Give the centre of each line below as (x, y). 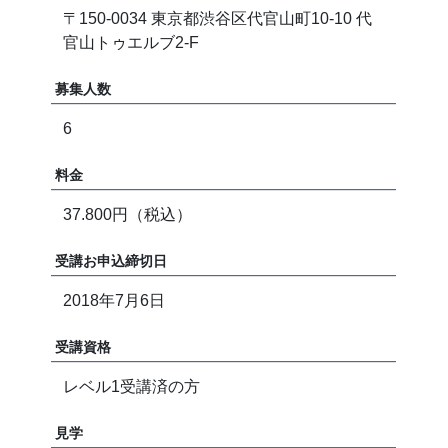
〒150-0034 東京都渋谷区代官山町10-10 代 (218, 19)
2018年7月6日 (114, 301)
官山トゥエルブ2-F (131, 43)
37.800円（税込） (128, 215)
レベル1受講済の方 (132, 387)
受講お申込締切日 (111, 260)
